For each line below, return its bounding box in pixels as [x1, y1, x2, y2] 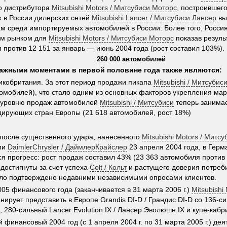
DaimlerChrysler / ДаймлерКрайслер [8, 143, 127, 151]
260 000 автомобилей [97, 55, 166, 63]
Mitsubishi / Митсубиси [100, 98, 174, 106]
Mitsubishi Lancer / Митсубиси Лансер [92, 14, 216, 22]
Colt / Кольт [90, 163, 127, 171]
